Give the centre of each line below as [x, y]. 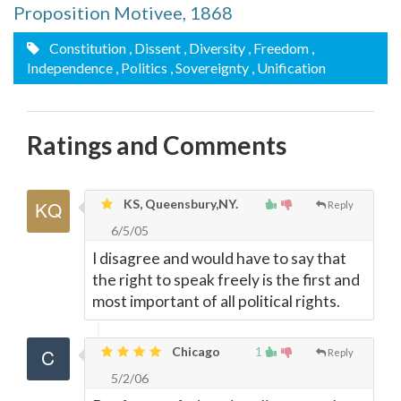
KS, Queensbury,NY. [179, 204]
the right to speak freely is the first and [226, 280]
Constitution [86, 48]
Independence [70, 68]
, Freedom [278, 48]
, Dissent [155, 48]
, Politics [141, 68]
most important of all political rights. [216, 301]
